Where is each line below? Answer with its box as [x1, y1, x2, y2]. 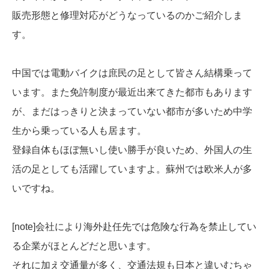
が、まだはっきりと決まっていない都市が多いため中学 [12, 106, 252, 117]
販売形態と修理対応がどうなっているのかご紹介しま [12, 10, 243, 21]
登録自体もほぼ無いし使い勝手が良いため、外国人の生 [12, 145, 252, 156]
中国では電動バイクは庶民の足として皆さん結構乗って [12, 68, 252, 79]
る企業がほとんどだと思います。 [12, 241, 156, 252]
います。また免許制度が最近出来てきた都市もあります [12, 87, 252, 98]
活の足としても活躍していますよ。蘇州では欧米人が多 [12, 164, 252, 175]
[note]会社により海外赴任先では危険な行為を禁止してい [12, 222, 256, 232]
